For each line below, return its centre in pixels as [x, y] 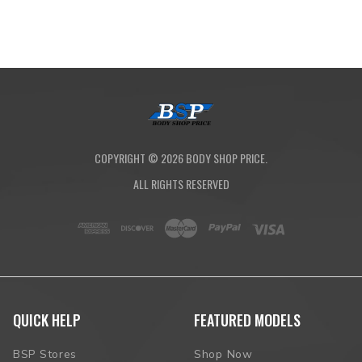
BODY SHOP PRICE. [225, 158]
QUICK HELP [47, 320]
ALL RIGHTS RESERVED [181, 184]
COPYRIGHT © [128, 158]
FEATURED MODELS [247, 320]
